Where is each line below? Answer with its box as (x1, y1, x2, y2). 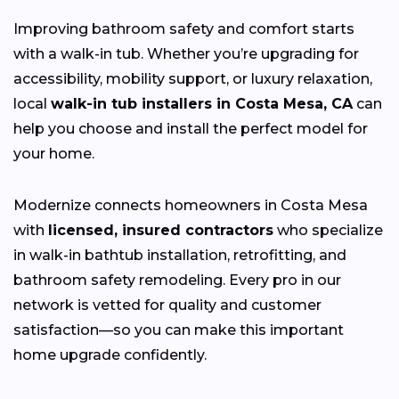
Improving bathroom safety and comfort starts (13, 20, 354, 37)
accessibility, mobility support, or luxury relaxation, (13, 69, 372, 87)
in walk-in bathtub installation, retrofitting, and (13, 246, 346, 264)
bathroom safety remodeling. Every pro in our (13, 271, 341, 289)
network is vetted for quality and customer (13, 296, 322, 313)
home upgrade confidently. (13, 346, 207, 363)
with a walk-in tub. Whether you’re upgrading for (13, 45, 359, 62)
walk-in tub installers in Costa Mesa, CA (51, 94, 353, 112)
